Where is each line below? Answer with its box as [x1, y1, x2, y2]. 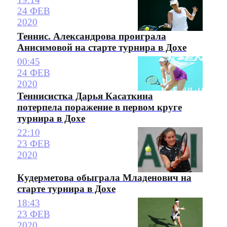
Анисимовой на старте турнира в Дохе [17, 42, 186, 53]
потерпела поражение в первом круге [17, 101, 182, 112]
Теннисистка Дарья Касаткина [17, 90, 153, 101]
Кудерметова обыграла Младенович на [17, 172, 192, 183]
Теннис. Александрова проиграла [17, 30, 166, 42]
